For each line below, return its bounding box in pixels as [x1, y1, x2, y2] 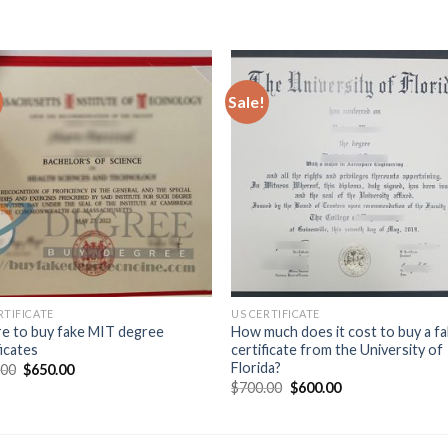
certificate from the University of [231, 341, 444, 359]
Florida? [231, 359, 282, 377]
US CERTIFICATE [231, 307, 320, 321]
